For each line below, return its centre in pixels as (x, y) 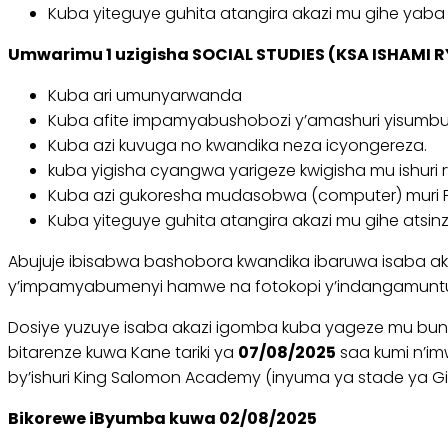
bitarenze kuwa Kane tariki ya (123, 353)
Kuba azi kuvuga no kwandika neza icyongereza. (237, 146)
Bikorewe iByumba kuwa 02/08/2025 (162, 419)
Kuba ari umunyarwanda (145, 96)
